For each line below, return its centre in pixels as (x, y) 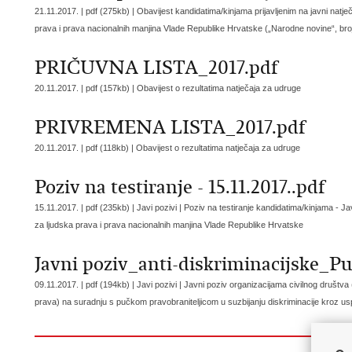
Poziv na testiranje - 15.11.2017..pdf (180, 187)
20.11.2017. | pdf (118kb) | (85, 148)
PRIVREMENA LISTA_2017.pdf (170, 127)
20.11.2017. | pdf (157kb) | (86, 88)
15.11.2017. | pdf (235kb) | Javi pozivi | (109, 207)
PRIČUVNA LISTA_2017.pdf (156, 68)
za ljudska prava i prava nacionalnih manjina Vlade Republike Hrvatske (169, 225)
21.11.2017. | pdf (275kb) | (86, 11)
